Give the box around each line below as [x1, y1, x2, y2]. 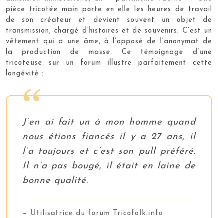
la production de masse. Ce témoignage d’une [6, 48, 212, 56]
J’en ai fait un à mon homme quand [22, 117, 196, 127]
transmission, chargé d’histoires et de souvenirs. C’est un [6, 27, 212, 35]
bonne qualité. [22, 176, 88, 185]
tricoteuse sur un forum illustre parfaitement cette [6, 59, 212, 67]
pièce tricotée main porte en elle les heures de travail [6, 5, 212, 13]
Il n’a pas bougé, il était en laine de [22, 161, 196, 171]
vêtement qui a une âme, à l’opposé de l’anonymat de [6, 37, 212, 45]
